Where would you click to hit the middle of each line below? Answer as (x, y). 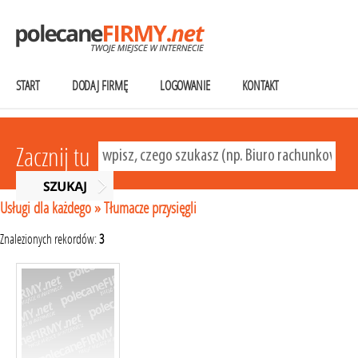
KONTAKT (261, 86)
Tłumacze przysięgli (150, 208)
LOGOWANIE (185, 86)
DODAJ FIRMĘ (99, 86)
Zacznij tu (53, 157)
